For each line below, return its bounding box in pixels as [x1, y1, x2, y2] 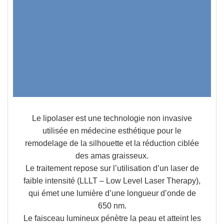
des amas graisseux [75, 151, 146, 160]
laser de [170, 164, 199, 173]
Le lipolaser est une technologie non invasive [32, 114, 192, 123]
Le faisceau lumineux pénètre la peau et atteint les [23, 214, 201, 223]
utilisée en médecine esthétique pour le [42, 126, 181, 135]
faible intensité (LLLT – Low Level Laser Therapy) [23, 176, 198, 185]
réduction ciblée [142, 139, 199, 148]
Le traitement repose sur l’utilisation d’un [25, 164, 170, 173]
